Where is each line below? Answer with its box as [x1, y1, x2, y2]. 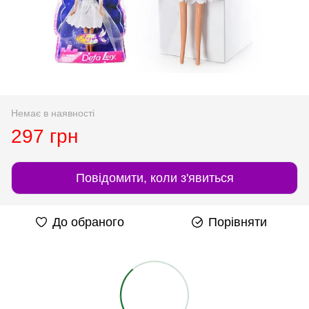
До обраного [52, 215, 124, 229]
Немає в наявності [11, 107, 94, 119]
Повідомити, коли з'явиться [75, 170, 234, 185]
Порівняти [208, 215, 267, 229]
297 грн [11, 125, 78, 147]
